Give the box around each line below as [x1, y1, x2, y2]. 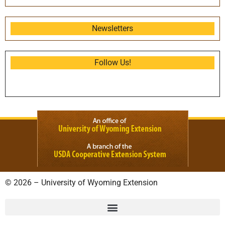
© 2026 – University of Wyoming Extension [5, 178, 158, 187]
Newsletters [92, 24, 133, 33]
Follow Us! [94, 58, 131, 67]
